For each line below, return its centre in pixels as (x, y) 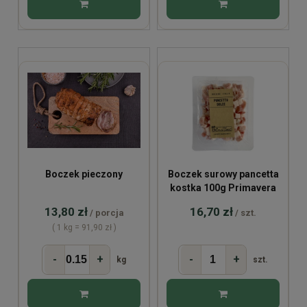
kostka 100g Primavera (223, 188)
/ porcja (107, 213)
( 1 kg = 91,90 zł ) (84, 228)
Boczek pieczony (84, 174)
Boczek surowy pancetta (223, 174)
